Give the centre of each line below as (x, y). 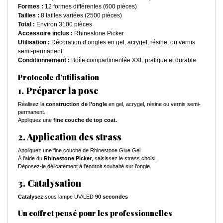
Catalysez (31, 196)
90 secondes (111, 196)
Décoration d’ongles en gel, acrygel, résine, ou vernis (122, 42)
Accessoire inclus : (45, 33)
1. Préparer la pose (58, 90)
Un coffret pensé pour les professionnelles (95, 213)
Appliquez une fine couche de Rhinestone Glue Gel (79, 150)
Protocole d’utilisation (58, 77)
